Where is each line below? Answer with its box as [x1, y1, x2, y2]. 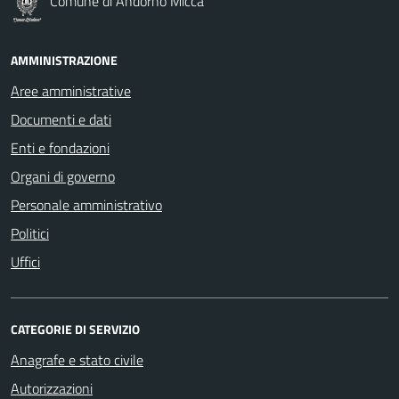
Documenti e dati [11, 108, 111, 130]
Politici [11, 222, 49, 244]
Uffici [11, 250, 40, 273]
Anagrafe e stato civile [11, 348, 143, 370]
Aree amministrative [11, 79, 131, 102]
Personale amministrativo [11, 193, 162, 216]
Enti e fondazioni [11, 136, 110, 159]
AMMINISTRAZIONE [11, 50, 118, 69]
